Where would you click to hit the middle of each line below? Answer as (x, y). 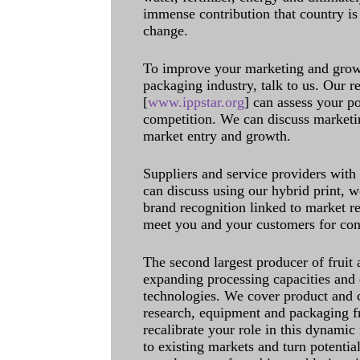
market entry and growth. (217, 136)
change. (166, 31)
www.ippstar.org (196, 102)
